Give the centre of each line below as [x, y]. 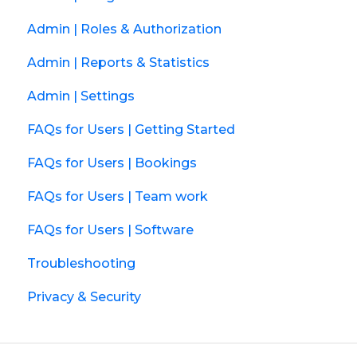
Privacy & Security [84, 296]
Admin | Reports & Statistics [118, 62]
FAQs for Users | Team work [118, 196]
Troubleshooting [81, 263]
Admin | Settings [81, 96]
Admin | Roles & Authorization [124, 29]
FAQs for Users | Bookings [112, 163]
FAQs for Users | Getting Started [131, 129]
